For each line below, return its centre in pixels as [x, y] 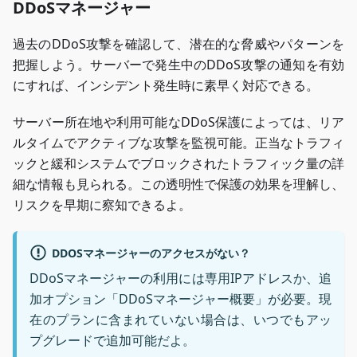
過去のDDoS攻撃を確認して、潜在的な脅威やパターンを [178, 44]
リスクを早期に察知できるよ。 [102, 205]
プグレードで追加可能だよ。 [112, 341]
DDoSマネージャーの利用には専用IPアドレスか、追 [180, 279]
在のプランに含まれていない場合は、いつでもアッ [180, 320]
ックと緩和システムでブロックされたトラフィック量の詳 [178, 163]
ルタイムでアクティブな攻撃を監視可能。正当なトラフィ [178, 143]
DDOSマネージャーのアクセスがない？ [151, 253]
